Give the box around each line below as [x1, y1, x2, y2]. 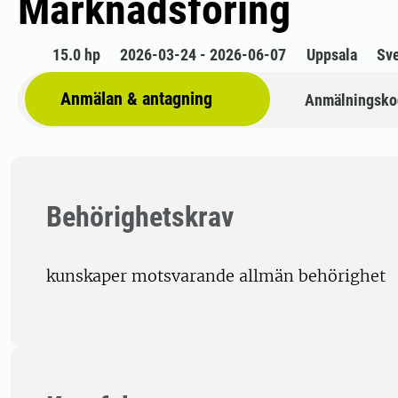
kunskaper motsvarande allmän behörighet [46, 266, 386, 287]
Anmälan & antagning [60, 88, 212, 110]
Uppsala [306, 45, 357, 65]
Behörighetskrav [46, 200, 234, 235]
